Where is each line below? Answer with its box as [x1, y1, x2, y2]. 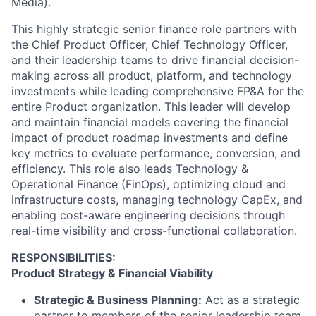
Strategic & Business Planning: [34, 292, 202, 307]
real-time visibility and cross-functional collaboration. [11, 223, 297, 238]
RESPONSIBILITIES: [11, 250, 116, 265]
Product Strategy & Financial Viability [11, 265, 213, 280]
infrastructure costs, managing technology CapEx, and [11, 192, 303, 207]
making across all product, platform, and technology [11, 68, 292, 83]
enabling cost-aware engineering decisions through [11, 207, 285, 222]
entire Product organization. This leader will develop [11, 99, 291, 114]
